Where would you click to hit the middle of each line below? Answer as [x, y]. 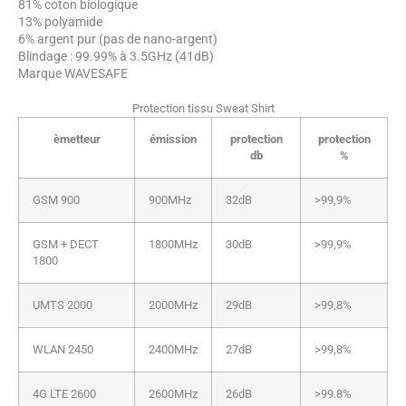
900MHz [170, 199]
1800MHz [173, 244]
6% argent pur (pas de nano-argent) [118, 39]
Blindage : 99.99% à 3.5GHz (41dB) [116, 56]
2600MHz [173, 393]
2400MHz [173, 349]
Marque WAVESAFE [73, 73]
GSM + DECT [66, 244]
